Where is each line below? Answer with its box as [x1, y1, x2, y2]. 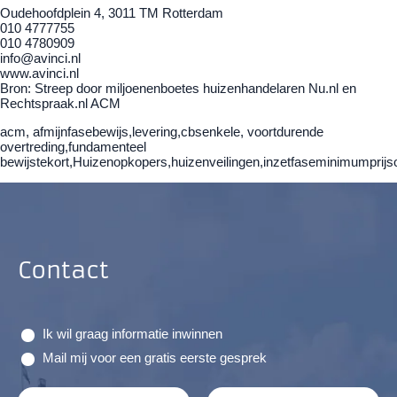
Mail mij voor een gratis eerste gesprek [43, 350, 267, 366]
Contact [18, 255, 109, 285]
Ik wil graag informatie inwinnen [43, 326, 222, 342]
